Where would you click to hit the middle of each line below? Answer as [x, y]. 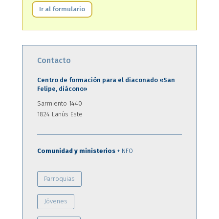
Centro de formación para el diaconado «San [106, 80]
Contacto [54, 60]
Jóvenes [55, 201]
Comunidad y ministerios [77, 151]
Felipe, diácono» [62, 88]
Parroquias [59, 178]
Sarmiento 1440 [59, 103]
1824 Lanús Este [60, 114]
